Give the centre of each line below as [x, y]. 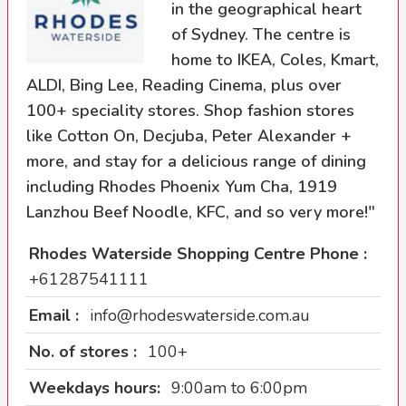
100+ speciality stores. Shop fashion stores [190, 111]
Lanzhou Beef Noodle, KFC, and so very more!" [201, 212]
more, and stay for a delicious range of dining [196, 161]
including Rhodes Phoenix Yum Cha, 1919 [182, 187]
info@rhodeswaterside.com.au [200, 315]
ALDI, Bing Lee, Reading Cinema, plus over [184, 85]
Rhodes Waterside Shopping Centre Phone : [198, 254]
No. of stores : [85, 352]
